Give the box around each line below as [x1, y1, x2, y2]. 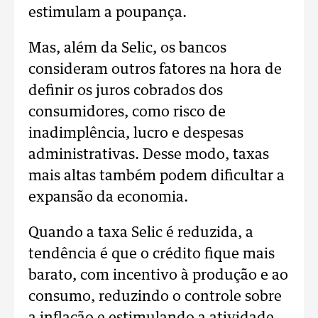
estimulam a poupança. [28, 6, 187, 20]
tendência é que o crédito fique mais [28, 247, 275, 261]
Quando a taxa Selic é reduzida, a [28, 226, 253, 240]
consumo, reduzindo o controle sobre [28, 290, 282, 304]
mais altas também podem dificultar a [28, 169, 285, 183]
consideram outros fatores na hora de [28, 62, 282, 77]
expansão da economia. [28, 190, 188, 204]
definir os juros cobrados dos [28, 84, 223, 98]
